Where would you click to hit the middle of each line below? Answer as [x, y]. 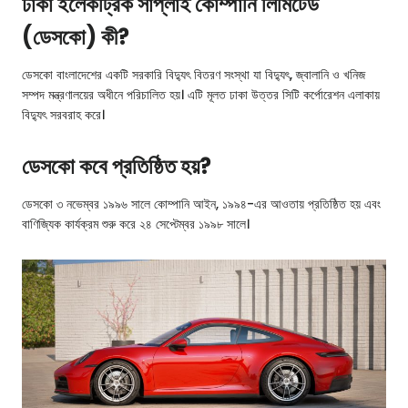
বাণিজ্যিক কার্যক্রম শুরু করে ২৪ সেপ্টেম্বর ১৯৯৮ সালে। [136, 224]
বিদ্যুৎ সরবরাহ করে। [63, 115]
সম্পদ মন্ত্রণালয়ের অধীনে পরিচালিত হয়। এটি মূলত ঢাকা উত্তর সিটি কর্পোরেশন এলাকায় [201, 95]
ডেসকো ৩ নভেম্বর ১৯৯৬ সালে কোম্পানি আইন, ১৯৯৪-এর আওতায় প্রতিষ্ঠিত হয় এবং [201, 204]
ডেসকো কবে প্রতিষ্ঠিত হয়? [117, 167]
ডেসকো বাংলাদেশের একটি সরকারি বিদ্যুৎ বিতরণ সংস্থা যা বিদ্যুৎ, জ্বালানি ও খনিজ [194, 75]
